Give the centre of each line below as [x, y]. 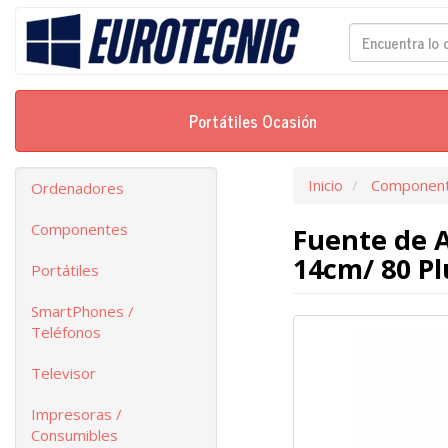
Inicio [325, 185]
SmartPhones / [82, 311]
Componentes [79, 229]
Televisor [63, 373]
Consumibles [74, 435]
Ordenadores [77, 188]
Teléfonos [66, 332]
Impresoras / [76, 414]
